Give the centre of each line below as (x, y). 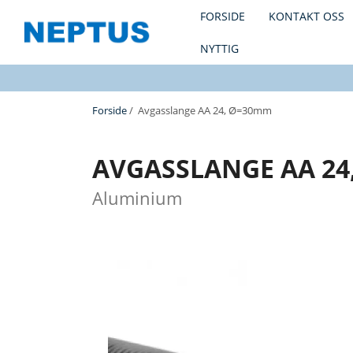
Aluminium (137, 198)
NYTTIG (219, 48)
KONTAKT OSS (307, 16)
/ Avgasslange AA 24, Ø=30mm (199, 110)
